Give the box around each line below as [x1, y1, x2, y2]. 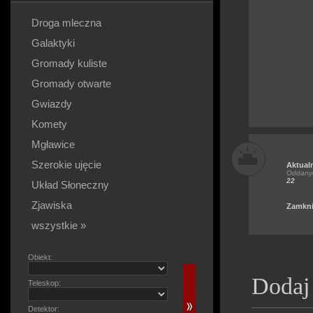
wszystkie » [31, 219, 86, 231]
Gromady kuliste [31, 57, 107, 69]
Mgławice [31, 138, 75, 150]
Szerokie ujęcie [31, 159, 101, 170]
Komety [31, 118, 67, 130]
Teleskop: [28, 279, 61, 287]
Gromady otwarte [31, 78, 111, 89]
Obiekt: [28, 253, 52, 261]
